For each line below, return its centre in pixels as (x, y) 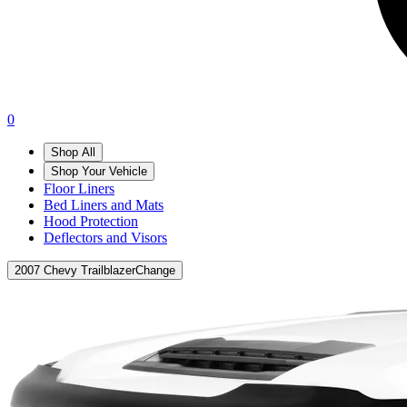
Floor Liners (79, 189)
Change (155, 270)
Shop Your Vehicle (99, 171)
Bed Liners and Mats (104, 205)
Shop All (73, 152)
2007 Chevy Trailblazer (75, 270)
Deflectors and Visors (105, 238)
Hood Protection (91, 221)
